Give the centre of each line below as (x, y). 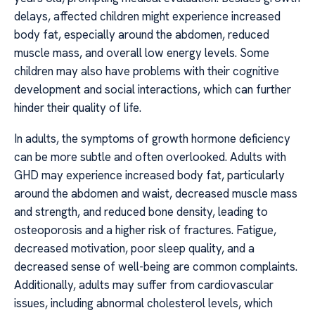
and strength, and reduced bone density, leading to (141, 212)
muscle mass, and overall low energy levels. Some (142, 52)
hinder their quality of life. (78, 107)
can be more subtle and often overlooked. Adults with (150, 157)
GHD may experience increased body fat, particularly (149, 175)
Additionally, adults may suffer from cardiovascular (144, 285)
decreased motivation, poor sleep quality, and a (134, 249)
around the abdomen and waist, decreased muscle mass (156, 194)
